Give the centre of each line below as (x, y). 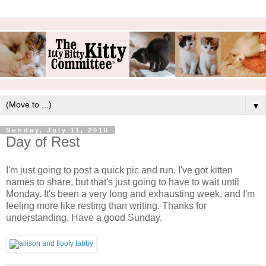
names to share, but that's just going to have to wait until (123, 182)
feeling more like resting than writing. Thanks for (106, 206)
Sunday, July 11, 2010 (58, 130)
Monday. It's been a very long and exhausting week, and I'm (130, 194)
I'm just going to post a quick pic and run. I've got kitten (119, 170)
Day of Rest (43, 142)
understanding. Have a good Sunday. (84, 218)
